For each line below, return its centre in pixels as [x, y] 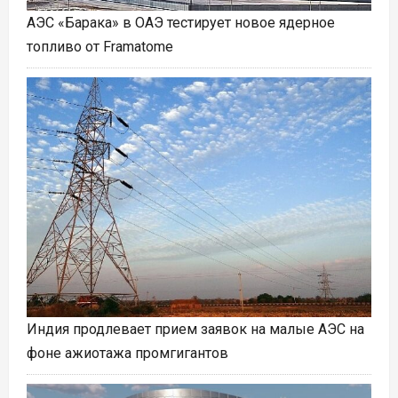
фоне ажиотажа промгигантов [127, 354]
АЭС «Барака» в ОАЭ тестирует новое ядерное [181, 23]
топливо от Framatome [100, 47]
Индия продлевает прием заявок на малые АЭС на [195, 330]
